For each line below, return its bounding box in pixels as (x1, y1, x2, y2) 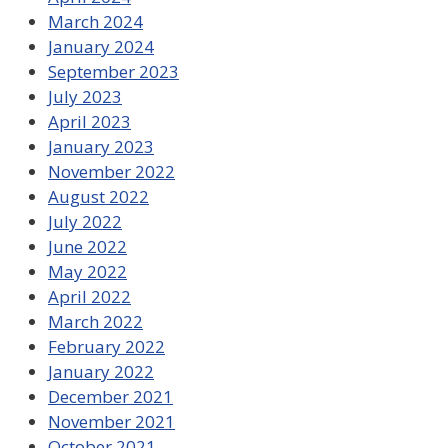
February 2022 (48, 335, 165, 359)
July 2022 (48, 210, 122, 234)
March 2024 (48, 10, 143, 34)
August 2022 (48, 185, 149, 209)
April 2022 (48, 285, 131, 309)
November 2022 (48, 160, 175, 184)
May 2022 (48, 260, 127, 284)
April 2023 (48, 110, 131, 134)
